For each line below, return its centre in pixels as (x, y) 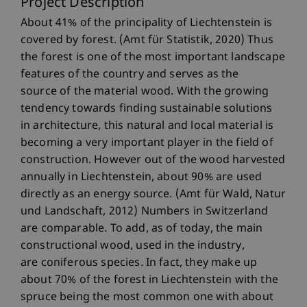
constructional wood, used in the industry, (133, 246)
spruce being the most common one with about (147, 298)
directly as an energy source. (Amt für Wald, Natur (153, 195)
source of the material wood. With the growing (145, 92)
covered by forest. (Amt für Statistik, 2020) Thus (147, 41)
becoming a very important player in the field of (147, 144)
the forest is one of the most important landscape (153, 58)
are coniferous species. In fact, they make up (139, 263)
